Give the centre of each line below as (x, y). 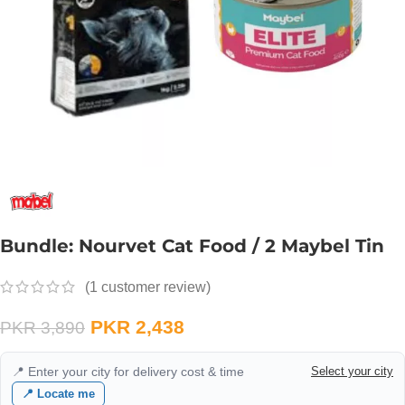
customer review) (154, 287)
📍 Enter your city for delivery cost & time (128, 372)
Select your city (352, 372)
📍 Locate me (58, 394)
